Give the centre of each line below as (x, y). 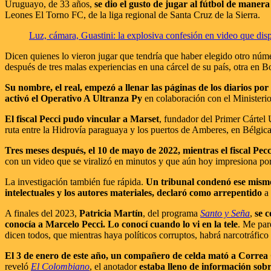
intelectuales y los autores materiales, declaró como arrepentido (133, 192)
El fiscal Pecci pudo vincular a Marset (82, 119)
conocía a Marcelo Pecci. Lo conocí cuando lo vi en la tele (121, 224)
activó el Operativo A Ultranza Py (73, 98)
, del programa (171, 213)
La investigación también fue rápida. (75, 181)
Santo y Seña (225, 213)
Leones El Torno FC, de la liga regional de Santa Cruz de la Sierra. (132, 15)
